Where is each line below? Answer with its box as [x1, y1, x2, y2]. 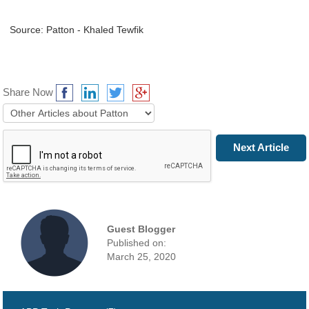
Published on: [107, 237, 167, 248]
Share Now [3, 86, 54, 98]
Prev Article [20, 141, 77, 153]
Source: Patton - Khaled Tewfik [10, 24, 144, 36]
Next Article [232, 141, 289, 153]
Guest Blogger [107, 223, 176, 235]
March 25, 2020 [107, 250, 177, 262]
